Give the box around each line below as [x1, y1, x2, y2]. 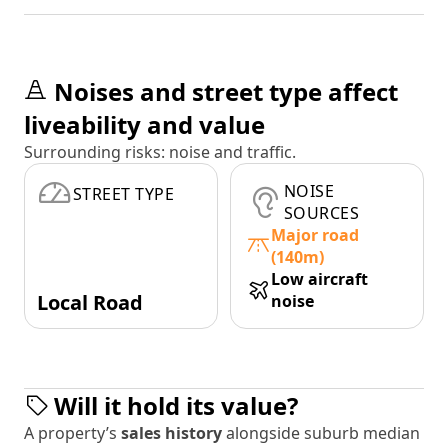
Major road [271, 224, 359, 247]
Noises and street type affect [54, 75, 398, 109]
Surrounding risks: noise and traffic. [24, 141, 296, 164]
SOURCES [284, 202, 360, 225]
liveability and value [24, 108, 265, 142]
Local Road [37, 289, 143, 317]
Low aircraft [271, 268, 368, 291]
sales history [121, 422, 226, 445]
